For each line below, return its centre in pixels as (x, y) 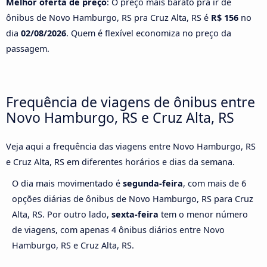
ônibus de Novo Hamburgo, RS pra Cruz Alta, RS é (108, 17)
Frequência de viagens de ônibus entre (131, 102)
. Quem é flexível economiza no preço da (149, 33)
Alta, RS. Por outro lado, (62, 215)
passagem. (28, 48)
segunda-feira (153, 184)
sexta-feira (135, 215)
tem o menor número (203, 215)
